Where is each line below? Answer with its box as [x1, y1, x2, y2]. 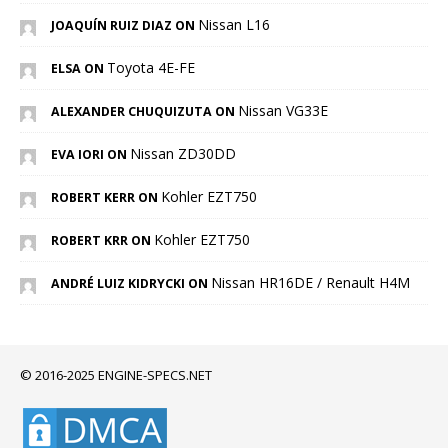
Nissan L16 [198, 14, 270, 34]
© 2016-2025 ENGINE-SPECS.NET [20, 365, 212, 384]
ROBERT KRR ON [51, 231, 154, 249]
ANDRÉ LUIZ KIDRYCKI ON [51, 274, 211, 292]
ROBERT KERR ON [51, 188, 161, 206]
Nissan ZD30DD [130, 143, 236, 163]
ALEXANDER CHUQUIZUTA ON [51, 102, 238, 120]
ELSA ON [51, 59, 107, 77]
